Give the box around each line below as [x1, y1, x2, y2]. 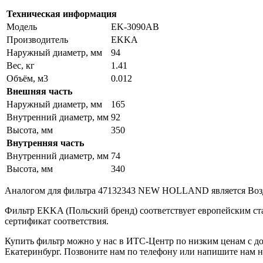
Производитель [6, 34, 68, 45]
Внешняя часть [6, 86, 72, 96]
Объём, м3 [6, 73, 48, 83]
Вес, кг [6, 60, 35, 70]
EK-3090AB [111, 21, 159, 32]
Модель [6, 21, 37, 32]
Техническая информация [6, 8, 117, 19]
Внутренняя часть [6, 137, 84, 148]
